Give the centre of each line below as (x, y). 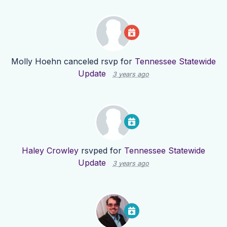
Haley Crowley (50, 151)
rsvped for (101, 151)
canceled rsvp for (98, 62)
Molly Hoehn (36, 62)
